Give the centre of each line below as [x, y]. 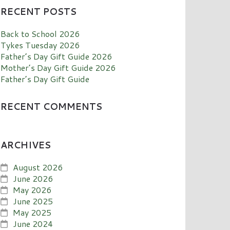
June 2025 [33, 201]
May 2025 [32, 212]
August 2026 [38, 167]
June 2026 [33, 178]
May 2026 [32, 189]
